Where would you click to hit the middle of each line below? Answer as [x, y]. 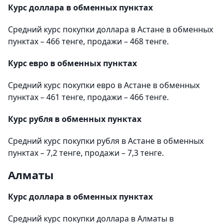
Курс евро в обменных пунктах [72, 63]
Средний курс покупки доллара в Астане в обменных [111, 29]
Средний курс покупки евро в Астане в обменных [104, 85]
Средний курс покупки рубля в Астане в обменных [106, 141]
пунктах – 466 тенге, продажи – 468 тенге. [88, 41]
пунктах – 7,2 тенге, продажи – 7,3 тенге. [86, 153]
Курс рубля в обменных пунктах [75, 119]
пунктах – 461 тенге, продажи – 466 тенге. [88, 97]
